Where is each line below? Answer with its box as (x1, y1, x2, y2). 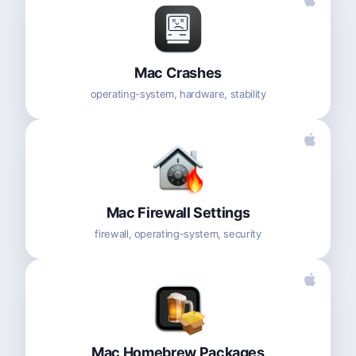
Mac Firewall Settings (106, 203, 250, 221)
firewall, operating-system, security (95, 226, 261, 240)
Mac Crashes (133, 64, 222, 81)
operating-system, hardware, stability (90, 87, 266, 100)
